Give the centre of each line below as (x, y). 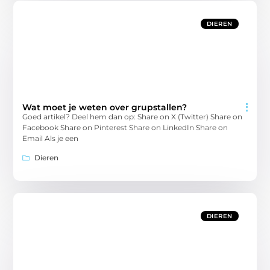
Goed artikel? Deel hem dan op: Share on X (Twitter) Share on (133, 116)
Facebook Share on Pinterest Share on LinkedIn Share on (125, 127)
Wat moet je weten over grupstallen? (105, 107)
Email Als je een (51, 138)
